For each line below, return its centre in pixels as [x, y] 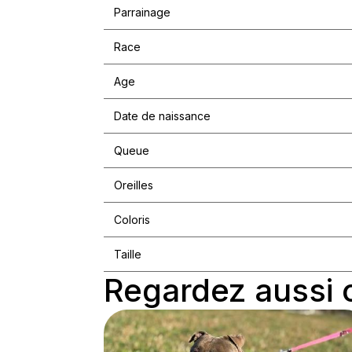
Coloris [132, 220]
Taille [127, 255]
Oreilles [133, 185]
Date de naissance [162, 116]
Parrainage [142, 13]
